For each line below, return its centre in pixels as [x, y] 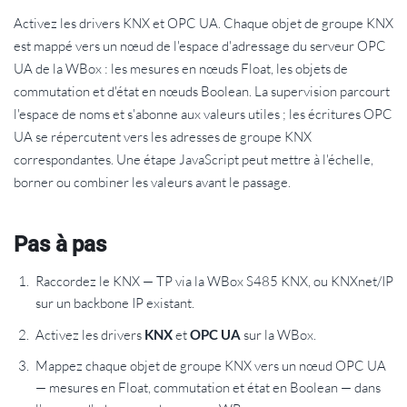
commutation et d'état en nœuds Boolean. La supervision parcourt [202, 91]
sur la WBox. [278, 334]
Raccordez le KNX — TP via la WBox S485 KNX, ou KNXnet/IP [214, 281]
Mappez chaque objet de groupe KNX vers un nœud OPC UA [211, 365]
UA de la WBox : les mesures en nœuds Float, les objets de [181, 68]
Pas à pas [60, 244]
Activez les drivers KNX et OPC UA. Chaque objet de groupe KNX [203, 23]
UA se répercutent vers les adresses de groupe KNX [163, 136]
